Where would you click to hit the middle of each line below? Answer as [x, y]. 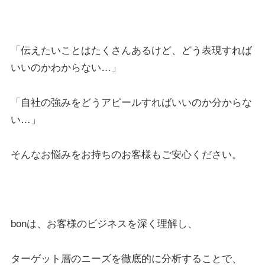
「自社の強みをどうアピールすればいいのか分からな [131, 102]
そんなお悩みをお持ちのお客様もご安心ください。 [126, 154]
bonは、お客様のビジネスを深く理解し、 [104, 224]
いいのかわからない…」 [66, 67]
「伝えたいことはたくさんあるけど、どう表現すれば [131, 50]
